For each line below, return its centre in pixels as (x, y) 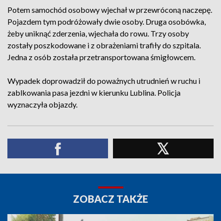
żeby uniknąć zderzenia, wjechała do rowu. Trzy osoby (98, 33)
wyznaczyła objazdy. (42, 104)
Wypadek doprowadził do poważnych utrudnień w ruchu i (104, 81)
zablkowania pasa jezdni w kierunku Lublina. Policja (94, 92)
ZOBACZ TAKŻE (110, 199)
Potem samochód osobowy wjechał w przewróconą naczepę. (110, 10)
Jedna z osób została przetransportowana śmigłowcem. (101, 57)
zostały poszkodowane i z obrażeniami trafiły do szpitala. (104, 45)
